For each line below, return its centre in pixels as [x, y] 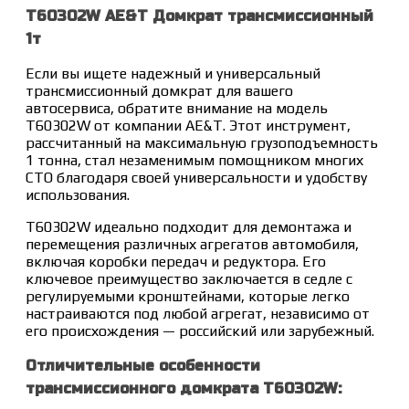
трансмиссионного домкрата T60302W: [184, 388]
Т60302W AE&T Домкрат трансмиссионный [199, 16]
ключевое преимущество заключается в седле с [189, 278]
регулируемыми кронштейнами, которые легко [188, 296]
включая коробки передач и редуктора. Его [176, 261]
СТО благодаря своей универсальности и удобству [196, 177]
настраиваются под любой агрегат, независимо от [198, 313]
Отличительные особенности [143, 365]
